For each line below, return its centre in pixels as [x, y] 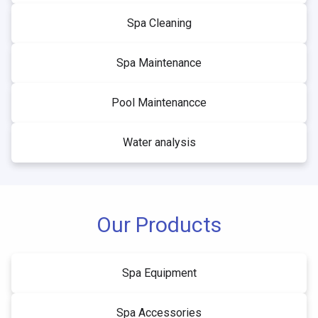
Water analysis [159, 142]
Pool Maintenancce [159, 102]
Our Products [159, 224]
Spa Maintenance [159, 62]
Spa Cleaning [159, 23]
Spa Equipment [159, 273]
